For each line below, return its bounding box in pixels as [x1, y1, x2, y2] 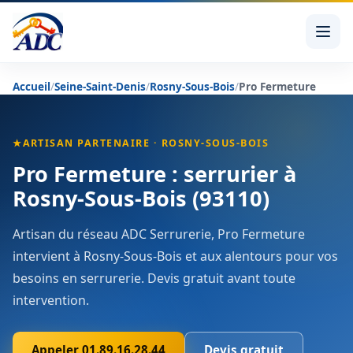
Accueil [13, 79, 50, 94]
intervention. [13, 292, 89, 310]
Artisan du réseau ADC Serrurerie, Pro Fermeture [13, 225, 305, 243]
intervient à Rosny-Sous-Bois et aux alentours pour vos [13, 247, 338, 266]
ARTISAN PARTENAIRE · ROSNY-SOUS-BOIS [22, 136, 269, 150]
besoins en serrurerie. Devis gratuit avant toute [13, 269, 295, 288]
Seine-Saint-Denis [54, 79, 146, 94]
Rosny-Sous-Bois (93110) [13, 184, 269, 214]
